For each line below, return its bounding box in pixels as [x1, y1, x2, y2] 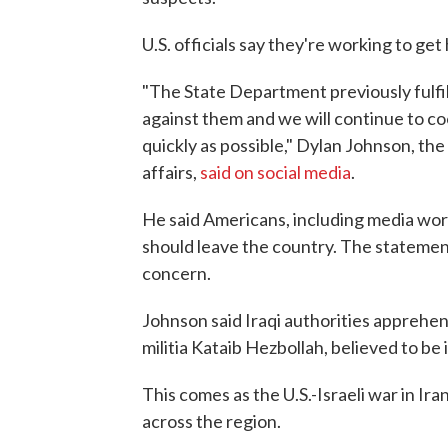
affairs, [142, 161, 200, 183]
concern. [142, 262, 211, 284]
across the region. [142, 410, 281, 432]
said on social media [200, 161, 351, 183]
